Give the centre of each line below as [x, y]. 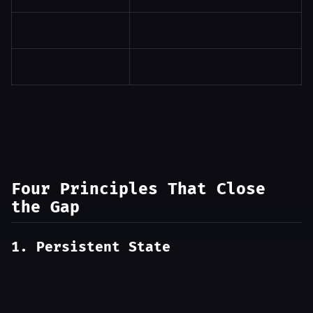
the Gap [45, 208]
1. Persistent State [91, 247]
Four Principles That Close [138, 189]
